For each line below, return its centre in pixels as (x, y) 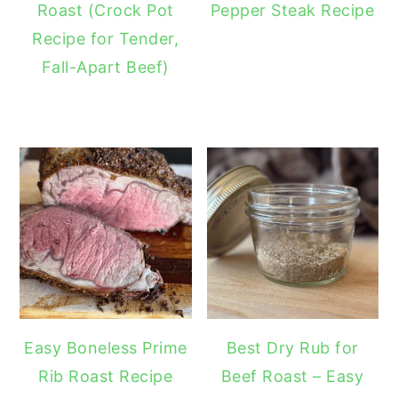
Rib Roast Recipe (106, 377)
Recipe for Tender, (106, 39)
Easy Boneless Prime (106, 348)
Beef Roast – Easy (292, 377)
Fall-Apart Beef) (105, 68)
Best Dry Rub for (292, 348)
